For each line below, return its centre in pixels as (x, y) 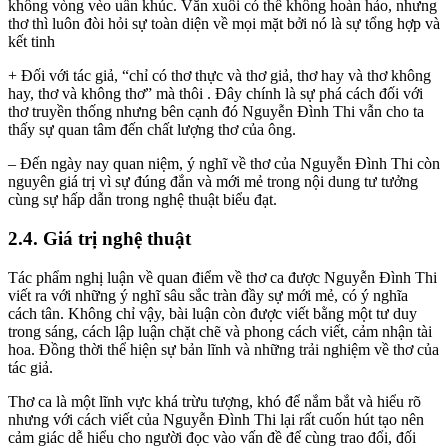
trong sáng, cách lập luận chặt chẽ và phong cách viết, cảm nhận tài (220, 331)
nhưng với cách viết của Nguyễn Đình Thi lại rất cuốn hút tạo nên (216, 419)
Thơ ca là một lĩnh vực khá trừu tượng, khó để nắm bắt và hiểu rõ (214, 401)
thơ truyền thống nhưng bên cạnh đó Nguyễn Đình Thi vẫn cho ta (216, 112)
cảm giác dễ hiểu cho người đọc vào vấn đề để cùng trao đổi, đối (212, 437)
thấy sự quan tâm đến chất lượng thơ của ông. (152, 130)
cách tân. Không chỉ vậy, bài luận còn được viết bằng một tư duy (212, 313)
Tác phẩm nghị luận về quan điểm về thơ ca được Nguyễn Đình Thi (222, 277)
